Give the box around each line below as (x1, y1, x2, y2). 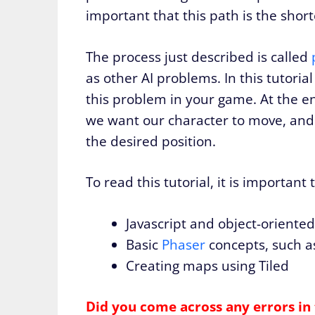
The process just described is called (86, 47, 311, 66)
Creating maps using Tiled (126, 256, 289, 275)
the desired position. (86, 131, 216, 150)
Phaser (162, 235, 205, 254)
